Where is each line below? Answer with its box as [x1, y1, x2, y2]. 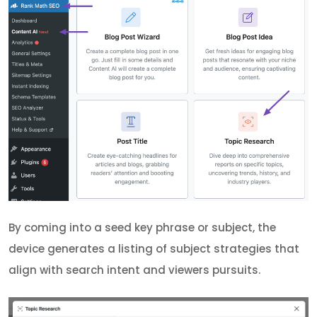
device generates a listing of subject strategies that [8, 241, 299, 257]
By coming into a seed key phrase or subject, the [8, 220, 276, 236]
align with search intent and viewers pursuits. [8, 263, 260, 278]
